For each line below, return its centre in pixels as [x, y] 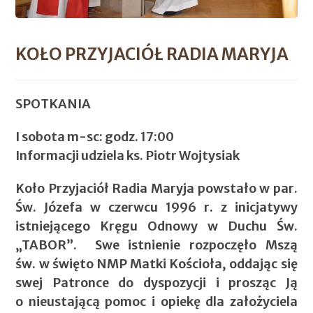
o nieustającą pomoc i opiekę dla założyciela [156, 301]
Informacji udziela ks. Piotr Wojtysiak [128, 155]
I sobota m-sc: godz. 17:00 [95, 136]
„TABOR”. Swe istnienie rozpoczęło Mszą [156, 245]
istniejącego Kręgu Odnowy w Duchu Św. [156, 226]
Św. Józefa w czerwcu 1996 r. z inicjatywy [156, 207]
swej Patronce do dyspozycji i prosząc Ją [156, 282]
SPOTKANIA [53, 103]
